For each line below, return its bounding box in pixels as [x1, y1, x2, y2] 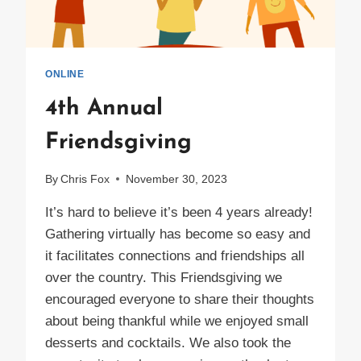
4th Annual [45, 98, 163, 121]
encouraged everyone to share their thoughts [45, 291, 314, 307]
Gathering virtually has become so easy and [45, 226, 310, 242]
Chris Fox [60, 172, 110, 185]
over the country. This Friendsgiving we [45, 269, 282, 285]
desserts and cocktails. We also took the [45, 334, 291, 351]
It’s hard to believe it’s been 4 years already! [45, 204, 313, 220]
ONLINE [45, 68, 85, 81]
